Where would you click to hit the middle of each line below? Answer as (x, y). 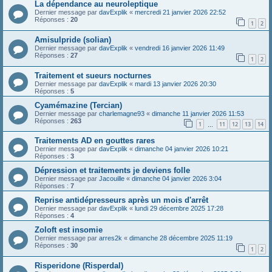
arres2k (110, 238)
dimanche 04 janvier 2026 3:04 (177, 179)
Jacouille (112, 179)
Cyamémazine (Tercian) (78, 105)
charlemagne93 (122, 113)
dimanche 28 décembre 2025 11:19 (181, 238)
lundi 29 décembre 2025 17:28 (179, 209)
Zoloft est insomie (69, 230)
